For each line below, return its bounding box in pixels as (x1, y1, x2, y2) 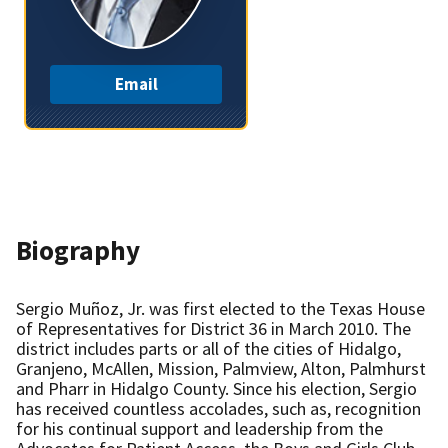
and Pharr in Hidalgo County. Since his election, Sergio (16, 376, 417, 400)
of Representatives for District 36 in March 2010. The (16, 316, 411, 340)
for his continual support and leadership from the (16, 416, 383, 440)
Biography (16, 232, 140, 267)
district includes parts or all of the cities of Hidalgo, (16, 336, 401, 360)
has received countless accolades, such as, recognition (16, 396, 421, 420)
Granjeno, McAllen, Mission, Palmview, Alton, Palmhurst (16, 356, 426, 380)
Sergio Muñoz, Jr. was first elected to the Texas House (16, 296, 425, 320)
